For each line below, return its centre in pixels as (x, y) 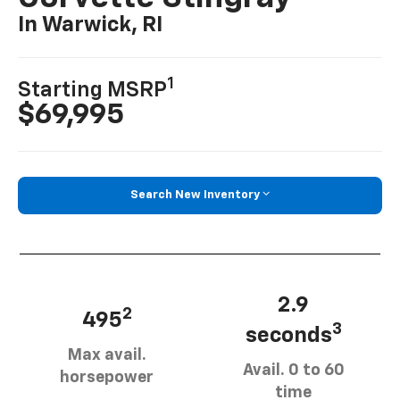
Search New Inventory (195, 196)
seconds (288, 335)
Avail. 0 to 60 (293, 370)
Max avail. (107, 355)
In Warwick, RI (91, 25)
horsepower (107, 377)
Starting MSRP (93, 91)
